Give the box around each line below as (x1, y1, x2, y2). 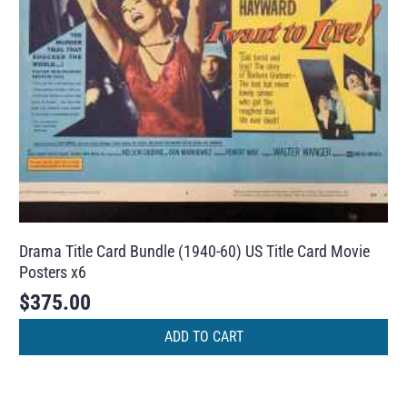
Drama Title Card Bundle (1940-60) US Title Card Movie (19, 241, 371, 261)
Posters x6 (19, 262, 87, 282)
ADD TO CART (164, 328, 243, 346)
